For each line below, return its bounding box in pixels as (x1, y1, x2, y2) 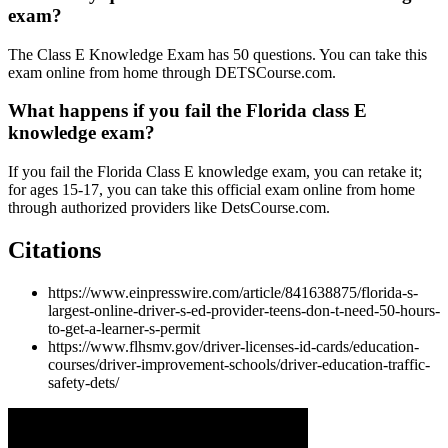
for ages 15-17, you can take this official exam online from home (8, 181, 415, 199)
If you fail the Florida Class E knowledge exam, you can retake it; (8, 163, 422, 181)
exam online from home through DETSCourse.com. (8, 63, 336, 81)
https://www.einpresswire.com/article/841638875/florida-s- (48, 283, 418, 301)
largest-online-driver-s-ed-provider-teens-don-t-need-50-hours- (48, 301, 440, 319)
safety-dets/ (48, 373, 119, 391)
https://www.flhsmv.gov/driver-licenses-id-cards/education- (48, 337, 419, 355)
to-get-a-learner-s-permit (48, 319, 200, 337)
